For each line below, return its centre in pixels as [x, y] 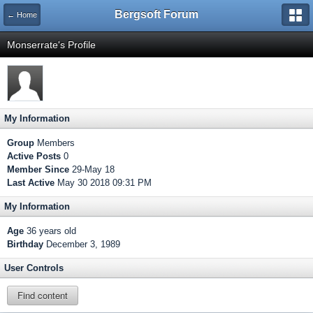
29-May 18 [92, 169]
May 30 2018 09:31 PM [103, 183]
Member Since [38, 169]
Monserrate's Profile [51, 45]
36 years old [50, 231]
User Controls [34, 268]
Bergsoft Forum [156, 14]
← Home [22, 15]
